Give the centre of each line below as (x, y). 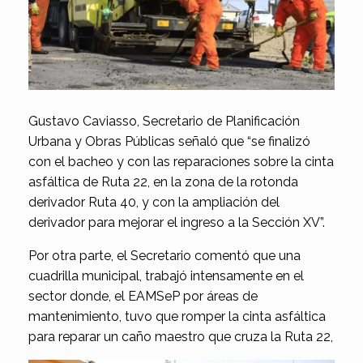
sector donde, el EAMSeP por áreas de (143, 296)
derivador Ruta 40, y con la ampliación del (154, 202)
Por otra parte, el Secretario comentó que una (164, 255)
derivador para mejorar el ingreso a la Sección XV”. (177, 222)
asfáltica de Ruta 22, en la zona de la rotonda (163, 181)
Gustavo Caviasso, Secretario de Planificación (164, 121)
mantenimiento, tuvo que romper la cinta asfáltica (177, 316)
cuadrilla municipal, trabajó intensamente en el (166, 275)
